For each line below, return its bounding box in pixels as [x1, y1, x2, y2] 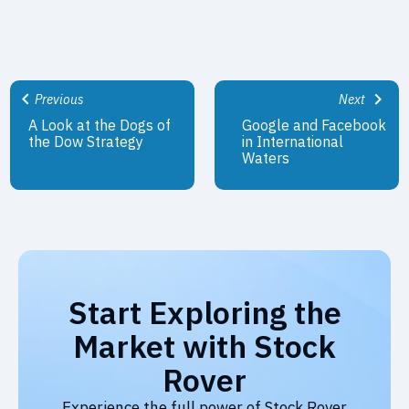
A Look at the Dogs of [28, 116, 172, 135]
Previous [32, 91, 85, 109]
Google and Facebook [242, 116, 387, 135]
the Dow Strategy [28, 132, 144, 152]
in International [242, 132, 344, 152]
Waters [242, 149, 290, 168]
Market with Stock [73, 325, 336, 366]
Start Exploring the [68, 291, 341, 332]
